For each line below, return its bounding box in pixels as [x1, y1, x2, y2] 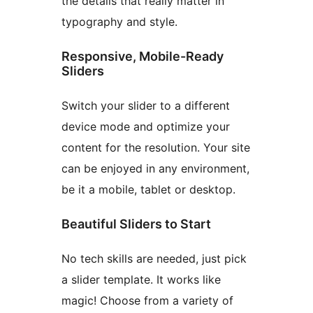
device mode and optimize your [61, 119, 230, 134]
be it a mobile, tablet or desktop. [61, 182, 235, 197]
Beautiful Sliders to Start [61, 216, 211, 231]
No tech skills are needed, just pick [61, 251, 247, 265]
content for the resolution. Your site [61, 140, 250, 155]
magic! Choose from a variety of [61, 293, 233, 307]
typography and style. [61, 15, 177, 29]
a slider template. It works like [61, 272, 221, 286]
